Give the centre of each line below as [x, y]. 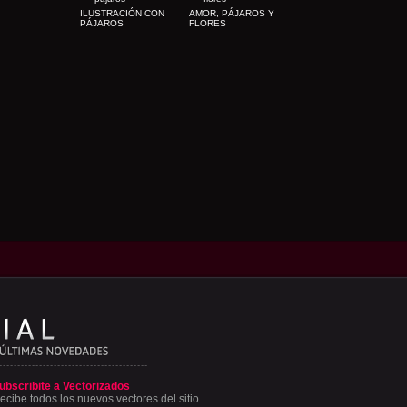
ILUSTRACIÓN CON [122, 13]
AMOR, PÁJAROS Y [232, 13]
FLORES [208, 23]
